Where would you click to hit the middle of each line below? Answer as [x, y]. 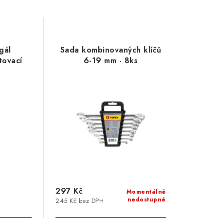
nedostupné [146, 200]
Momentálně [146, 192]
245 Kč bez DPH [80, 201]
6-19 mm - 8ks [111, 61]
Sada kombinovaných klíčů [111, 50]
